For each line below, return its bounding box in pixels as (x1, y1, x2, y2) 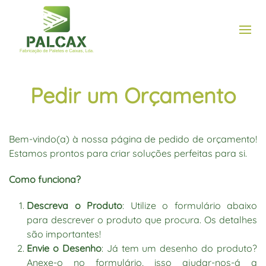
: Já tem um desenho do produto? (101, 242, 257, 254)
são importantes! (27, 228, 101, 240)
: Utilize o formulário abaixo (122, 199, 257, 211)
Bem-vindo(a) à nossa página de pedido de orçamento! (9, 133, 257, 145)
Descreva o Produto (27, 199, 122, 211)
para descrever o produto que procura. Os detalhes (27, 214, 257, 226)
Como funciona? (9, 173, 81, 185)
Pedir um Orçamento (30, 82, 236, 109)
